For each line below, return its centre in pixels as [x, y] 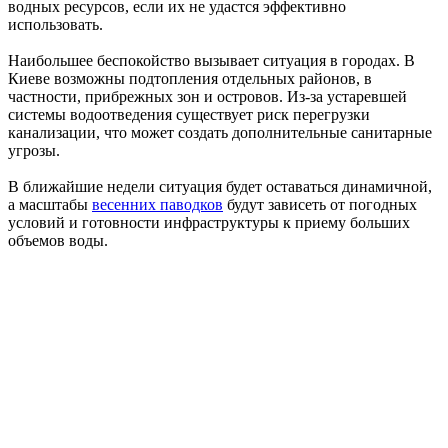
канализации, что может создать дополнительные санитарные [220, 132]
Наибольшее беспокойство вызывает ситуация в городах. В [211, 60]
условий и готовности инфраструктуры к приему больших [209, 222]
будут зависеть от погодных [320, 204]
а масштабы [50, 204]
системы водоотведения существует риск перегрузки [189, 114]
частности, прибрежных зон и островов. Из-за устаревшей [207, 96]
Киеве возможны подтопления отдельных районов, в [190, 78]
